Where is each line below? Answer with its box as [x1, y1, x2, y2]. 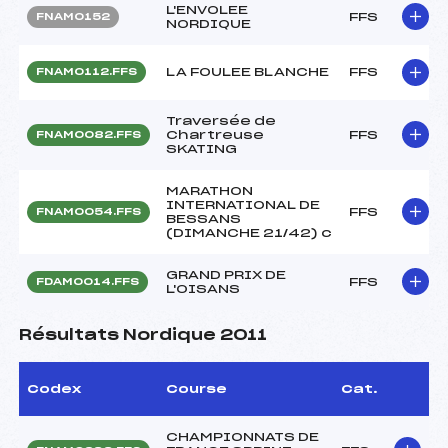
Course [166, 382, 227, 395]
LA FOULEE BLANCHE [166, 65, 329, 78]
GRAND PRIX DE [166, 268, 286, 281]
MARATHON [166, 184, 253, 197]
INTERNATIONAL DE [166, 198, 320, 211]
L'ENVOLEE [166, 3, 248, 16]
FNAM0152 [36, 11, 110, 22]
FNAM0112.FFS [36, 66, 137, 77]
